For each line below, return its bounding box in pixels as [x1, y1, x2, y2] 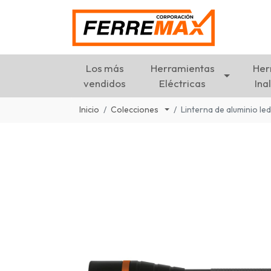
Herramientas [150, 62, 215, 75]
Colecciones [111, 104, 160, 116]
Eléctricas [159, 77, 206, 90]
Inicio [79, 104, 99, 116]
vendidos [83, 77, 126, 90]
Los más [85, 62, 124, 75]
